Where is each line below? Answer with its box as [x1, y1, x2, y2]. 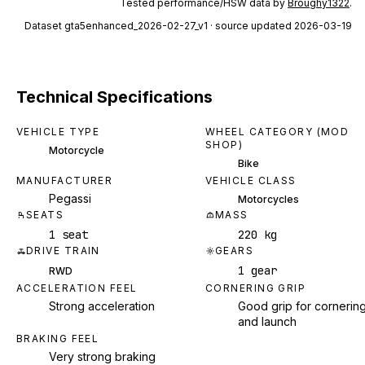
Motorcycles [238, 192, 299, 205]
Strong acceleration [49, 298, 155, 313]
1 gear [238, 262, 277, 278]
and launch [238, 314, 297, 328]
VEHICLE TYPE [16, 125, 100, 138]
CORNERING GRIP [205, 281, 306, 294]
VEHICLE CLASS [205, 174, 297, 187]
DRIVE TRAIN [26, 244, 100, 257]
